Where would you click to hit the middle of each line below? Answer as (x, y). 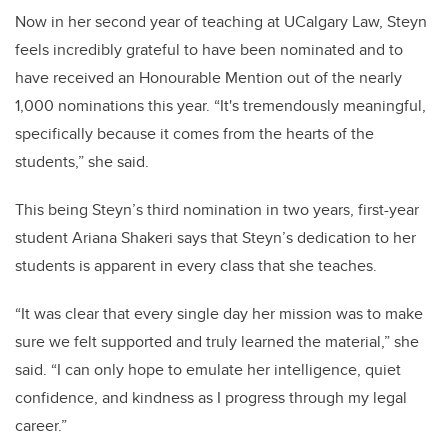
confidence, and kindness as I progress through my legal (211, 398)
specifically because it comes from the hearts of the (194, 134)
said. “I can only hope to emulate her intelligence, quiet (208, 370)
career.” (41, 426)
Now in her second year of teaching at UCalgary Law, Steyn (221, 22)
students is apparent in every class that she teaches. (198, 266)
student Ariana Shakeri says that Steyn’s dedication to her (215, 238)
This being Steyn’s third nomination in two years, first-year (217, 210)
